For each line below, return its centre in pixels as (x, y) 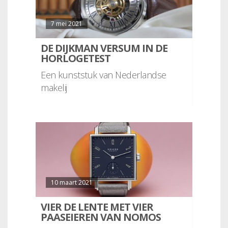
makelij (54, 88)
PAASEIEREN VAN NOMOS (101, 217)
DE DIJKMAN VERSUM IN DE (104, 48)
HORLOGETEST (76, 59)
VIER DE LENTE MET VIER (97, 207)
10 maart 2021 (72, 182)
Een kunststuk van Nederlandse (104, 75)
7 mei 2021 (67, 24)
